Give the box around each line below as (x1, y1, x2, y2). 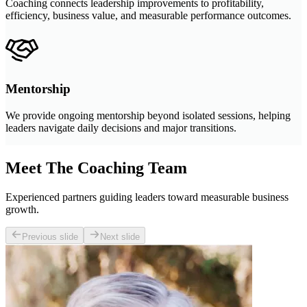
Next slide (100, 231, 140, 242)
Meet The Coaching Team (5, 158, 187, 177)
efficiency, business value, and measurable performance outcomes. (5, 10, 291, 22)
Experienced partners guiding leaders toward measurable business (5, 191, 288, 203)
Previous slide (22, 231, 78, 242)
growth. (5, 203, 39, 215)
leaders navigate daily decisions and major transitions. (5, 121, 236, 134)
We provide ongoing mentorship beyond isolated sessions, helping (5, 109, 291, 121)
